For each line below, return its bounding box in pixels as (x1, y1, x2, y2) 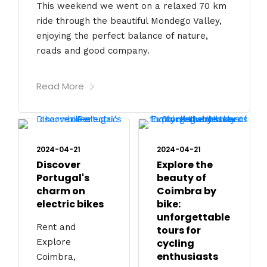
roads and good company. (36, 45, 150, 56)
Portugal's (36, 171, 89, 185)
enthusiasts (156, 250, 218, 264)
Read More (36, 80, 84, 93)
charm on (36, 184, 85, 198)
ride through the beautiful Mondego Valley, (36, 15, 222, 26)
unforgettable (156, 210, 230, 225)
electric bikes (36, 197, 104, 212)
